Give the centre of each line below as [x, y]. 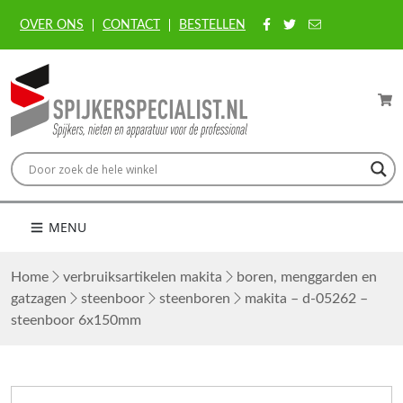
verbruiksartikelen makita [143, 278]
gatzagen [39, 299]
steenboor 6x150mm [76, 321]
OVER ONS [52, 25]
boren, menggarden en [307, 278]
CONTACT [131, 25]
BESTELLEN [212, 25]
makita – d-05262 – [304, 299]
